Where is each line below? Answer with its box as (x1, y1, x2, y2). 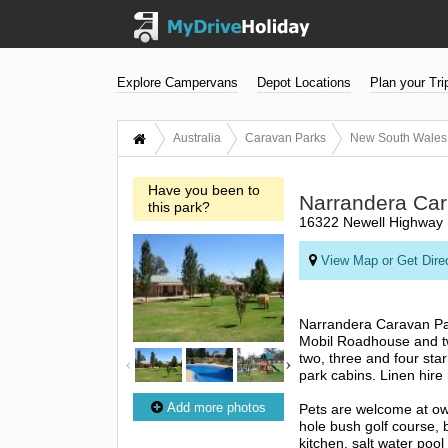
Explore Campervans (117, 75, 238, 90)
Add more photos (162, 399, 266, 415)
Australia (173, 131, 221, 145)
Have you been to (148, 182, 260, 198)
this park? (148, 199, 210, 215)
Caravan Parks (245, 131, 326, 145)
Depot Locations (257, 75, 351, 90)
